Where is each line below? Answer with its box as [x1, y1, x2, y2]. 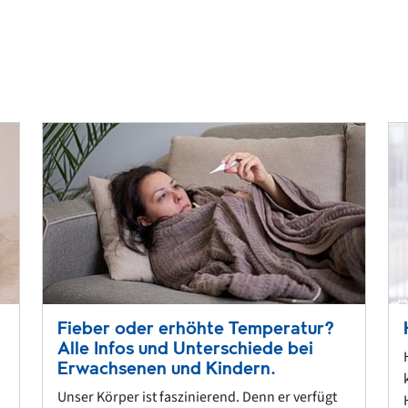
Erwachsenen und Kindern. [57, 356, 276, 382]
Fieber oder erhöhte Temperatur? [57, 316, 334, 342]
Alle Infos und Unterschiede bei [57, 336, 313, 362]
